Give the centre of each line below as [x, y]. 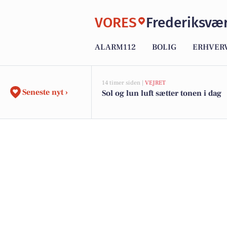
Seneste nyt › [45, 92]
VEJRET [155, 83]
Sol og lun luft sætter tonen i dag [162, 93]
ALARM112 [115, 47]
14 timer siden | [123, 83]
